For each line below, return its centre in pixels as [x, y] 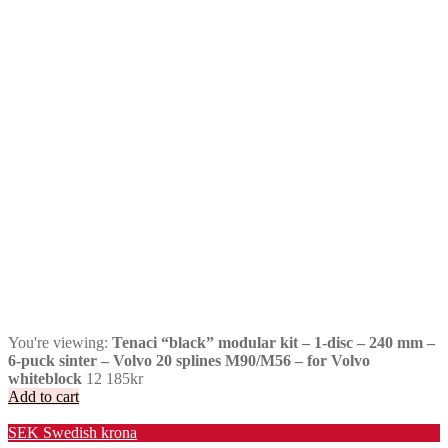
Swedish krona [90, 433]
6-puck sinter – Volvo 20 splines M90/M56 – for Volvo [189, 361]
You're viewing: [60, 343]
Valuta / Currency [63, 415]
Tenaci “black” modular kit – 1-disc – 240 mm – [273, 343]
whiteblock [45, 379]
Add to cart [43, 397]
